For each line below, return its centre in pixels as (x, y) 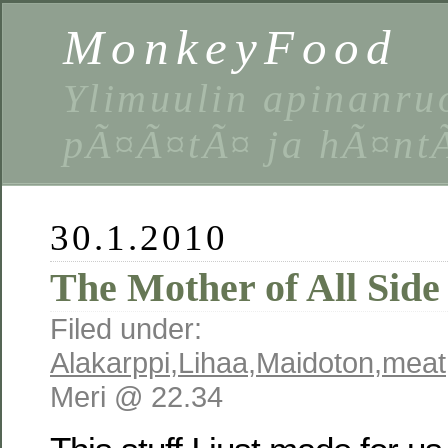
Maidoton (315, 362)
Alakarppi (110, 362)
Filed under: (126, 328)
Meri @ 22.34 (136, 396)
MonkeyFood (231, 47)
